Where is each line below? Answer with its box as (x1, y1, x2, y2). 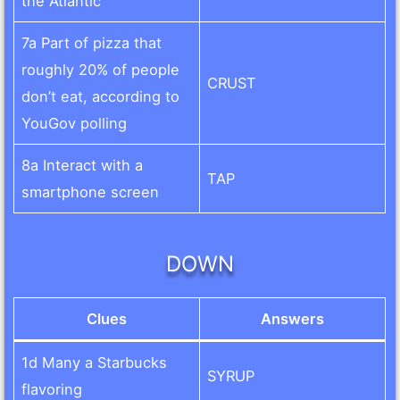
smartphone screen (21, 183, 160, 202)
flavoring (21, 379, 83, 398)
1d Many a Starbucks (21, 353, 168, 371)
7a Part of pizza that (21, 34, 162, 53)
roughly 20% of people (21, 61, 180, 79)
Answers (261, 309, 325, 328)
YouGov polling (21, 114, 128, 133)
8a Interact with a (21, 156, 144, 175)
